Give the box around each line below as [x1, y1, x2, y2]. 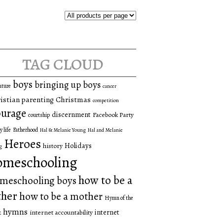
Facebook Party [93, 110, 134, 119]
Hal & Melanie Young [40, 126, 86, 134]
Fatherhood [13, 125, 38, 134]
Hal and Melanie [88, 126, 123, 134]
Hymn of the [105, 193, 133, 202]
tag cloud [22, 49, 103, 76]
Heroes [4, 135, 41, 152]
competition [93, 96, 119, 104]
